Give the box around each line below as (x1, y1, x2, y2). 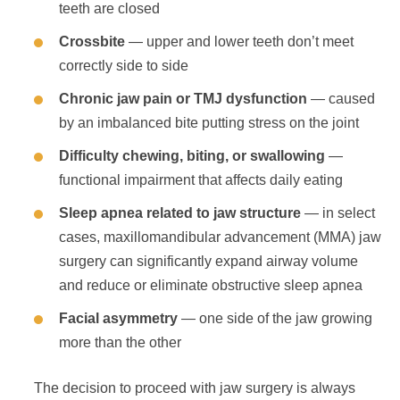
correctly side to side (59, 58, 188, 73)
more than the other (59, 335, 181, 350)
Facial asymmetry (59, 311, 178, 326)
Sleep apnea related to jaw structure (59, 205, 301, 221)
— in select (301, 205, 375, 221)
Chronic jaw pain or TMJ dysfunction (59, 91, 307, 106)
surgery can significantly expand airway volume (59, 254, 358, 269)
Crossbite (59, 34, 125, 49)
